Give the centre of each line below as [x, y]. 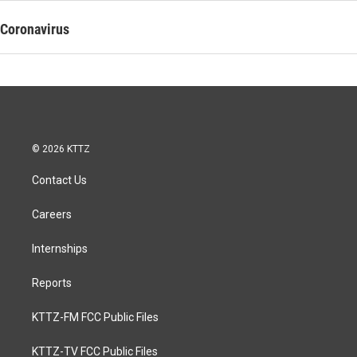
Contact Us [59, 180]
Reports [52, 282]
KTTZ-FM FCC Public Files [95, 317]
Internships [60, 248]
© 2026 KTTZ [61, 149]
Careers [52, 214]
